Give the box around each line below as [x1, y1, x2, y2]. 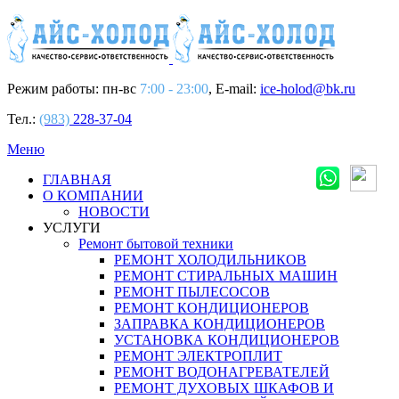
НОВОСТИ [78, 204, 150, 219]
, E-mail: [208, 81, 260, 96]
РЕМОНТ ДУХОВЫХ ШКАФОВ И [114, 380, 334, 395]
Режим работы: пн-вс [7, 81, 140, 96]
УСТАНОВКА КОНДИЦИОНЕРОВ [114, 332, 339, 347]
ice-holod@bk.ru [260, 81, 355, 96]
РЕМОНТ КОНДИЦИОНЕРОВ [114, 300, 309, 315]
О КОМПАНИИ [43, 188, 143, 203]
